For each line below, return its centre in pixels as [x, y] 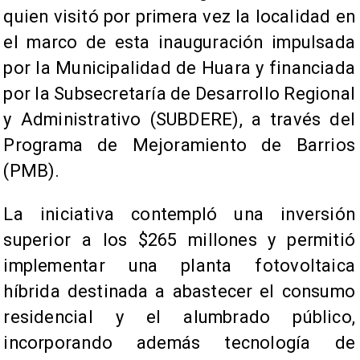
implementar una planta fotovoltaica [179, 266]
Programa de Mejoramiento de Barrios [179, 145]
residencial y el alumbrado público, [179, 317]
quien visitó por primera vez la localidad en [179, 17]
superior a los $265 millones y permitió [179, 240]
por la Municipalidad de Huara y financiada [179, 68]
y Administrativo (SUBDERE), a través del [179, 120]
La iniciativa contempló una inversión [179, 215]
